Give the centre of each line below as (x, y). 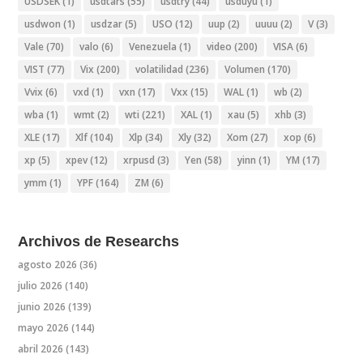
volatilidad (160, 70)
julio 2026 (41, 285)
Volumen (245, 70)
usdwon (43, 24)
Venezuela (153, 47)
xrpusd (139, 160)
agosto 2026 (48, 264)
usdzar (107, 24)
